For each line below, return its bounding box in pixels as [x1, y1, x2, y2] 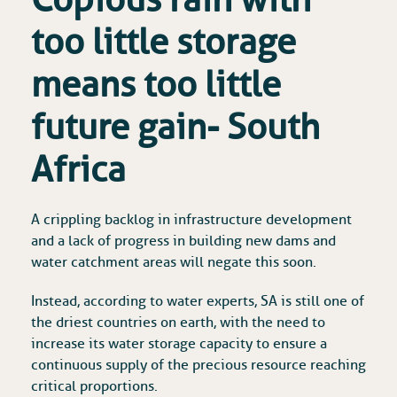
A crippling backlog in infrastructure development [31, 211, 352, 230]
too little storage [31, 19, 296, 66]
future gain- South [31, 105, 320, 151]
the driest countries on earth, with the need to [31, 314, 325, 332]
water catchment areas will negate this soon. [31, 253, 316, 272]
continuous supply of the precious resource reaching [31, 356, 366, 375]
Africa [31, 147, 126, 193]
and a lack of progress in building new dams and [31, 232, 336, 251]
